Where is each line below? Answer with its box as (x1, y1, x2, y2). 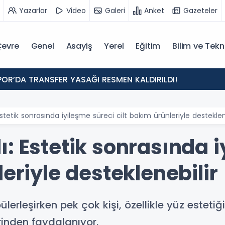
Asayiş (66, 40, 92, 52)
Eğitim (136, 40, 161, 52)
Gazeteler (183, 5, 217, 16)
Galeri (105, 5, 125, 16)
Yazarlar (19, 5, 47, 16)
